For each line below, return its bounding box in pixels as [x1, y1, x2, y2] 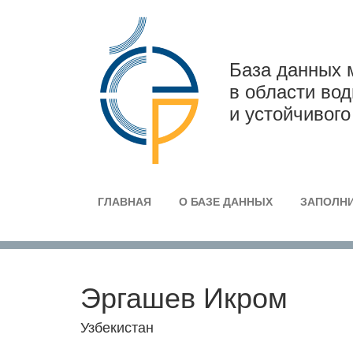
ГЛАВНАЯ [98, 195, 151, 208]
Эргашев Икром [80, 276, 288, 316]
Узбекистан [80, 316, 154, 336]
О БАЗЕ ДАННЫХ [179, 195, 273, 208]
